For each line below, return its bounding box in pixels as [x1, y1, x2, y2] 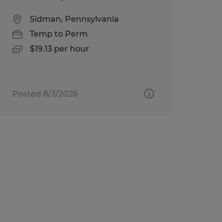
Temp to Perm [29, 29, 88, 39]
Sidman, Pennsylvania [29, 14, 119, 24]
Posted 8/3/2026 [12, 89, 78, 99]
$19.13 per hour [29, 44, 89, 54]
